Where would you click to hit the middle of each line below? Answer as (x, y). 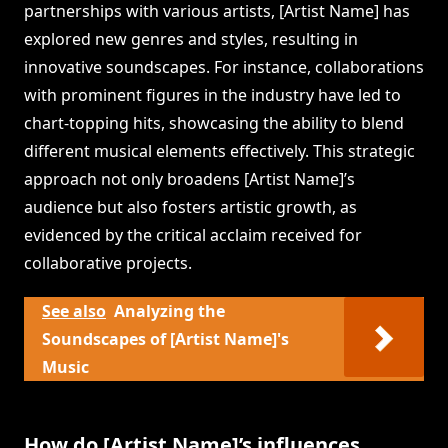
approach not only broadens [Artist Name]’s (189, 179)
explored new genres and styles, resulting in (191, 39)
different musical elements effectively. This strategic (219, 151)
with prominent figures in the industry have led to (212, 95)
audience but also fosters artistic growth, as (190, 207)
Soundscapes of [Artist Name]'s (165, 339)
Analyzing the (169, 311)
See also (74, 311)
